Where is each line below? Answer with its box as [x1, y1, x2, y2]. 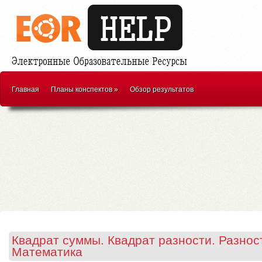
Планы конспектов [51, 85, 112, 94]
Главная [12, 85, 39, 94]
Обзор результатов [130, 85, 194, 94]
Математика [12, 245, 82, 258]
